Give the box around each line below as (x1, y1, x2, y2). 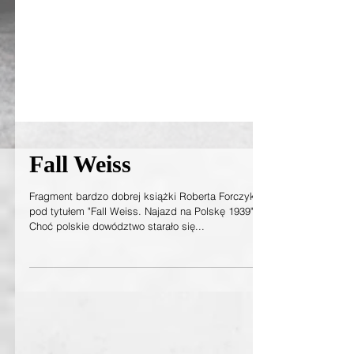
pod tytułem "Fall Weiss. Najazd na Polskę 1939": (29, 262, 257, 274)
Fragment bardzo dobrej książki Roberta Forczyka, (29, 247, 264, 259)
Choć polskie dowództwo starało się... (29, 277, 205, 289)
